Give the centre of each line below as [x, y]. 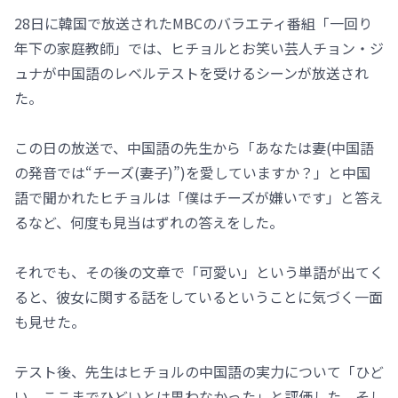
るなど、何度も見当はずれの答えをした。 [149, 223]
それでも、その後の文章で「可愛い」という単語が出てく [199, 272]
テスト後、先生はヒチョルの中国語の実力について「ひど [199, 372]
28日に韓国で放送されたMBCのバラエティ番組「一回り [193, 24]
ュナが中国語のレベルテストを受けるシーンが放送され [191, 73]
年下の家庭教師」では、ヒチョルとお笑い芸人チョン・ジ [199, 48]
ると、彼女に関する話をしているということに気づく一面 [199, 297]
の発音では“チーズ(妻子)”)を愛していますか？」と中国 [192, 173]
